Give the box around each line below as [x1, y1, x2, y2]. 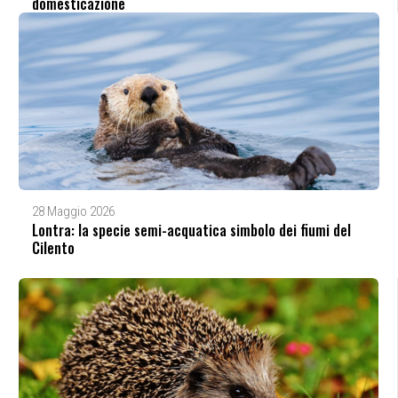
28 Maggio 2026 [31, 203, 115, 219]
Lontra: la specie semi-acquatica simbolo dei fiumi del [31, 219, 351, 241]
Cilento [31, 236, 75, 259]
